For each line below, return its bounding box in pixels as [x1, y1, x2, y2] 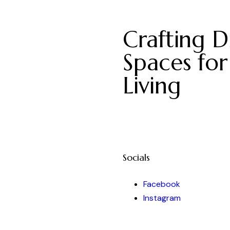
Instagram [143, 193, 181, 204]
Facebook [143, 179, 180, 190]
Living [123, 71, 181, 100]
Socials [123, 151, 150, 163]
